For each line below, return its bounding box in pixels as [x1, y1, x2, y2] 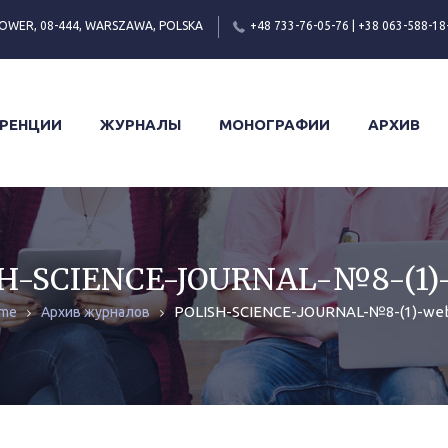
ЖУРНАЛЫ [99, 115, 181, 133]
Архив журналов [41, 304, 150, 320]
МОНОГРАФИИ [218, 115, 330, 133]
